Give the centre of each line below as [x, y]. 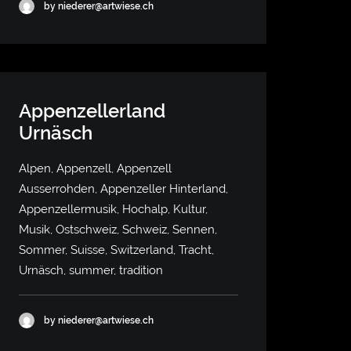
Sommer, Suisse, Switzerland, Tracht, [116, 250]
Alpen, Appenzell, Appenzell [95, 168]
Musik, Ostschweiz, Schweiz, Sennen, [118, 230]
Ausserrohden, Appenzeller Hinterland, [123, 189]
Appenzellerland [92, 111]
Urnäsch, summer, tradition [91, 270]
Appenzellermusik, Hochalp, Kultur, [113, 209]
